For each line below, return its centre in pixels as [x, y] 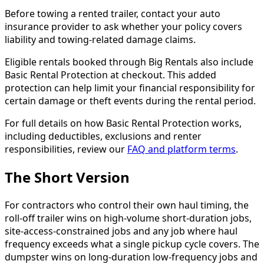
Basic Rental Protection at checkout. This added [110, 75]
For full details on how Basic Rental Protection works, [123, 123]
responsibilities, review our [66, 149]
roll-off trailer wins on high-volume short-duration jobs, [128, 218]
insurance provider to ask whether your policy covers [123, 27]
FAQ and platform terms [181, 149]
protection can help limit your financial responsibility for [130, 88]
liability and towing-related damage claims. [100, 40]
